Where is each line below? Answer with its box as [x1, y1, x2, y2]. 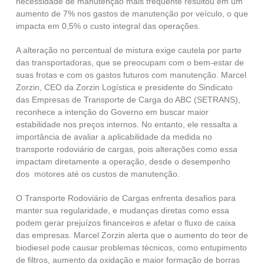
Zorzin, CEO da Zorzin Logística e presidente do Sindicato [15, 82, 233, 93]
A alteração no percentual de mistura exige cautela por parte [15, 45, 242, 55]
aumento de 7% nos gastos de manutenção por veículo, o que [15, 9, 248, 19]
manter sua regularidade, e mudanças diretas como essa [15, 206, 229, 216]
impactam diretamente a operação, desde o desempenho [15, 157, 230, 167]
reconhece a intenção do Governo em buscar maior [15, 107, 209, 117]
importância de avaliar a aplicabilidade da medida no [15, 132, 212, 142]
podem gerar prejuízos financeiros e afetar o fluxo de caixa [15, 218, 236, 228]
